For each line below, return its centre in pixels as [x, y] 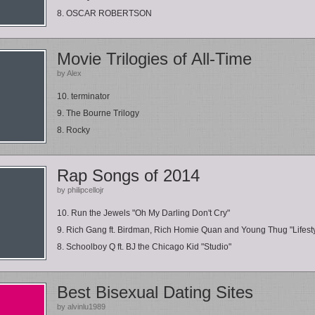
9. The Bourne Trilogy [98, 113]
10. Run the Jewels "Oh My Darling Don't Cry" [143, 213]
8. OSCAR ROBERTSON [104, 13]
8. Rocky [73, 130]
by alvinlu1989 [81, 307]
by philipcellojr [81, 190]
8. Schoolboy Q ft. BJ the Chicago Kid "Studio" [144, 247]
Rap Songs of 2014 [128, 175]
